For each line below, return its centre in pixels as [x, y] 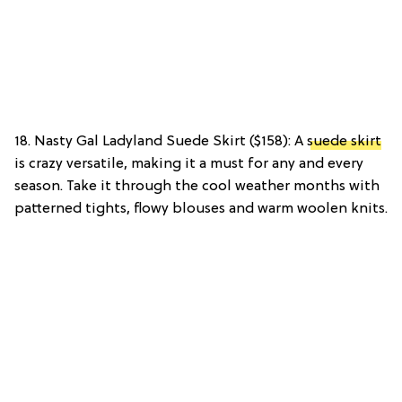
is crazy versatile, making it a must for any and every [189, 164]
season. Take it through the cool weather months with [197, 186]
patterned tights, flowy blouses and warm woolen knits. [201, 209]
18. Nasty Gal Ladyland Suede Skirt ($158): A [161, 141]
